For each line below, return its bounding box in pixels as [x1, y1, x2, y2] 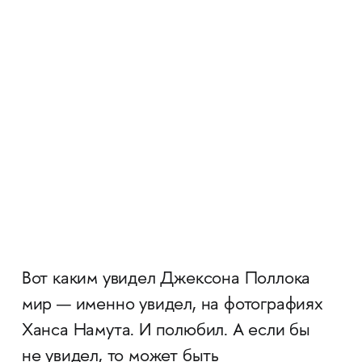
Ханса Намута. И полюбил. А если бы [21, 322, 311, 342]
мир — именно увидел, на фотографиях [21, 296, 323, 316]
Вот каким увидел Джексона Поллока [21, 270, 311, 290]
